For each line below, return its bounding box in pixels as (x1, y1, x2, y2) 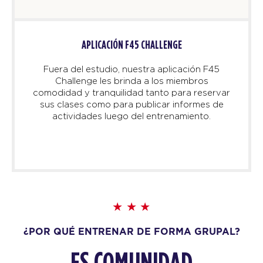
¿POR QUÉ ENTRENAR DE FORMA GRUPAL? (23, 225, 240, 238)
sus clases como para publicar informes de (39, 100, 224, 109)
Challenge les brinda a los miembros (55, 76, 208, 86)
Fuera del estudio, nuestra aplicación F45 (43, 65, 220, 74)
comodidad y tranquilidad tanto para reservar (33, 88, 230, 97)
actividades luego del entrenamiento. (52, 112, 211, 121)
